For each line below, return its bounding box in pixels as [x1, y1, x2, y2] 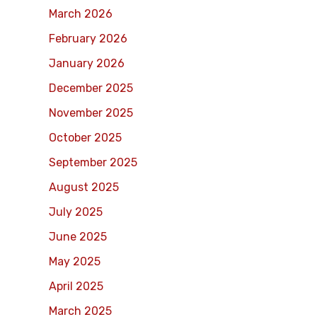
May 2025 [48, 255, 100, 268]
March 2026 [48, 7, 113, 21]
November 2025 [48, 106, 133, 120]
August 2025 [48, 180, 119, 194]
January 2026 [48, 57, 125, 70]
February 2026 [48, 32, 127, 45]
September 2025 [48, 156, 137, 169]
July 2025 [48, 205, 103, 219]
